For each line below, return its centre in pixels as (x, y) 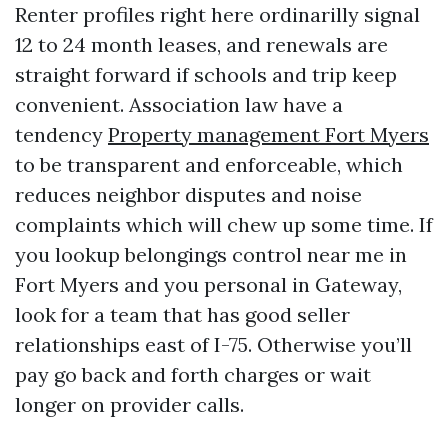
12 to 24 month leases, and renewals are (201, 44)
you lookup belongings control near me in (211, 254)
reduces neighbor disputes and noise (188, 194)
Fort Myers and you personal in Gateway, (208, 284)
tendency (61, 134)
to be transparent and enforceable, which (209, 164)
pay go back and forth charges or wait (193, 374)
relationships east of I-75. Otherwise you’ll (213, 344)
